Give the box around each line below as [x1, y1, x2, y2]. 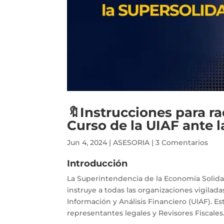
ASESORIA [113, 138, 150, 147]
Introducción [67, 158, 128, 169]
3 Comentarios [155, 138, 208, 147]
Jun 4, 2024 [67, 138, 107, 147]
